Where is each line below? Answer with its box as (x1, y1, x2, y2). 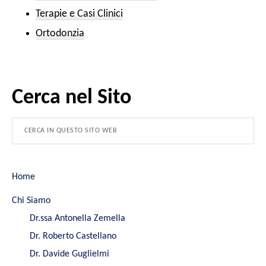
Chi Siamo (12, 195, 50, 205)
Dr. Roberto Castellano (30, 231, 116, 241)
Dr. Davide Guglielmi (30, 249, 109, 259)
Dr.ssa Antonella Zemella (30, 213, 125, 223)
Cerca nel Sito (12, 87, 131, 109)
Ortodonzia (36, 27, 84, 39)
